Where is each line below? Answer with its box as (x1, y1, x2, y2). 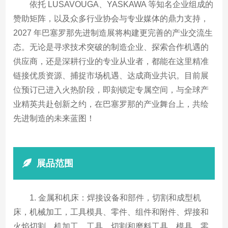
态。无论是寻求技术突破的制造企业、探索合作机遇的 (13, 42, 209, 51)
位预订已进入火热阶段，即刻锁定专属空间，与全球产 (13, 85, 209, 94)
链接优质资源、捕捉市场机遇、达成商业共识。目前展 (13, 71, 209, 80)
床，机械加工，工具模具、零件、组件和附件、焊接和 (13, 207, 209, 216)
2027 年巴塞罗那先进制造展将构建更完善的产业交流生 (13, 28, 213, 37)
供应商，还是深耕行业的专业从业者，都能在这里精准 (13, 56, 209, 66)
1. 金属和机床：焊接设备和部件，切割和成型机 (30, 193, 202, 202)
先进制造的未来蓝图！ (13, 113, 95, 123)
